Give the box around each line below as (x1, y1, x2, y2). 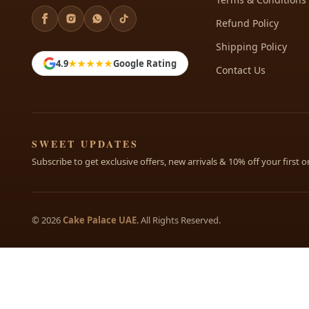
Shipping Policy (215, 40, 287, 53)
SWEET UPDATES (31, 136, 139, 151)
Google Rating (112, 57, 177, 70)
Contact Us (215, 63, 266, 77)
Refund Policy (215, 17, 279, 30)
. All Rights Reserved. (136, 213, 221, 226)
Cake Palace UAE (62, 213, 137, 226)
